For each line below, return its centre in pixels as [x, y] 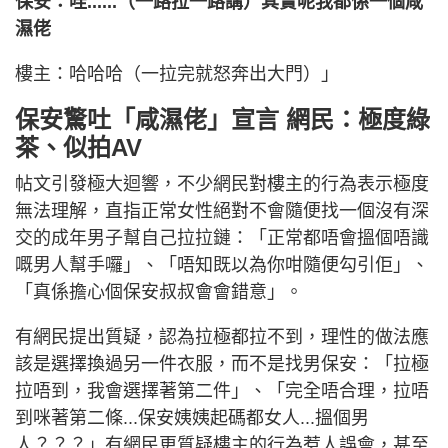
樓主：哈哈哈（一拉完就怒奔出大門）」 [177, 73]
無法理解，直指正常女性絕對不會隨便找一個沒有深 [222, 210]
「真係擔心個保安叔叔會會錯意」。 [159, 291]
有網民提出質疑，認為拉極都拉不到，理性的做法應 [222, 336]
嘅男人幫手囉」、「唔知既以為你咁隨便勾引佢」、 [222, 264]
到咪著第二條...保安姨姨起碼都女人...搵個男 [192, 417]
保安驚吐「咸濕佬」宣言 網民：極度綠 [222, 119]
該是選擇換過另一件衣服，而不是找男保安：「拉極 [222, 363]
